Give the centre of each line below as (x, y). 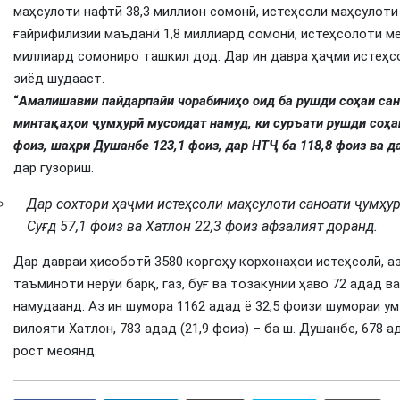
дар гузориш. (54, 168)
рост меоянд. (55, 351)
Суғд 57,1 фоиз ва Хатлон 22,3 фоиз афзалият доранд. (202, 227)
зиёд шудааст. (59, 79)
